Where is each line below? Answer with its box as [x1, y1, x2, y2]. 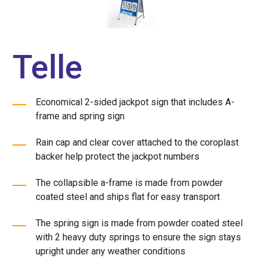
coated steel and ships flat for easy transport [36, 191, 220, 202]
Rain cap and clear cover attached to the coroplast [36, 136, 239, 148]
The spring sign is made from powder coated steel [36, 217, 243, 229]
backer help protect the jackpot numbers [36, 150, 199, 162]
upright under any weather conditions [36, 245, 185, 257]
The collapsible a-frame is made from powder [36, 177, 223, 188]
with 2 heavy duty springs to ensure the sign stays [36, 231, 241, 243]
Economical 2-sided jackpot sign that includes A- [36, 96, 235, 108]
